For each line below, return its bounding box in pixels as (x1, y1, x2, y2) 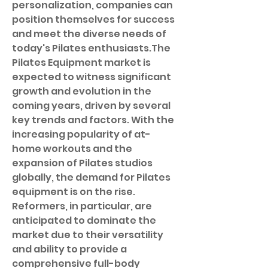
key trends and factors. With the (12, 113, 174, 127)
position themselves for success (12, 13, 175, 26)
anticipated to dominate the (12, 214, 156, 227)
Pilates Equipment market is (12, 56, 151, 69)
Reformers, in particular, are (12, 199, 152, 213)
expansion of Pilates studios (12, 156, 153, 170)
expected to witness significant (12, 70, 171, 84)
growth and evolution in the (12, 84, 151, 98)
